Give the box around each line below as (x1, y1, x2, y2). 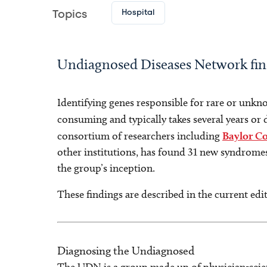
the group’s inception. (57, 162, 155, 175)
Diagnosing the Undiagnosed (57, 244, 194, 257)
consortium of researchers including (57, 129, 222, 142)
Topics (52, 10, 87, 20)
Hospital (121, 10, 155, 16)
